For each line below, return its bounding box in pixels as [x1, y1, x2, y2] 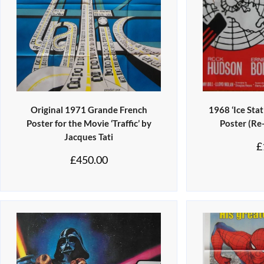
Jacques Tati [64, 131, 114, 143]
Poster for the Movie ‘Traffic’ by [26, 118, 151, 129]
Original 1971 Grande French [30, 104, 147, 115]
